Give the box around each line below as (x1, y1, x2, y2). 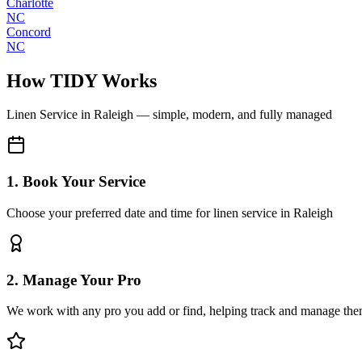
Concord (6, 24, 51, 39)
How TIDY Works (6, 69, 157, 91)
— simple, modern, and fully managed (133, 107, 332, 122)
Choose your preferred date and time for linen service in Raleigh (6, 205, 333, 220)
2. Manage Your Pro (6, 271, 141, 288)
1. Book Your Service (6, 173, 145, 191)
